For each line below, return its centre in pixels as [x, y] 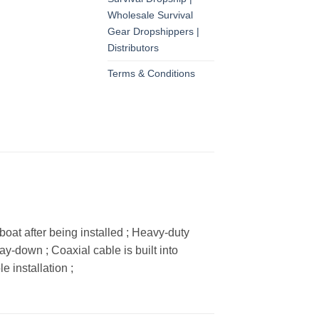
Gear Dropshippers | [153, 32]
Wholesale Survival [150, 15]
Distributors [133, 48]
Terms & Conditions [151, 74]
